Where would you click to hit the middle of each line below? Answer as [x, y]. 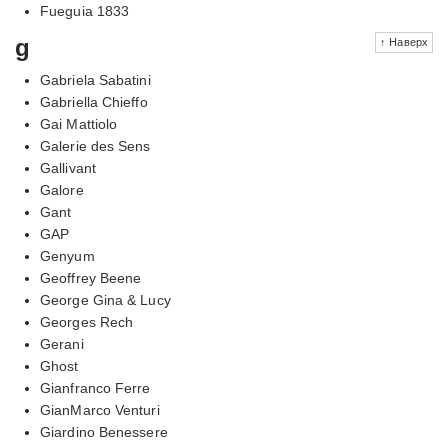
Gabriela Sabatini [95, 79]
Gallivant [68, 167]
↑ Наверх [404, 41]
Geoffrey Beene [91, 277]
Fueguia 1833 [85, 10]
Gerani [62, 343]
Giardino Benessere [104, 431]
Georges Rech [87, 321]
